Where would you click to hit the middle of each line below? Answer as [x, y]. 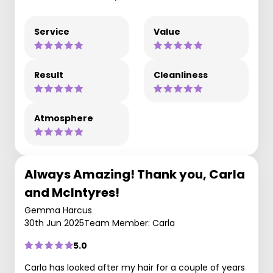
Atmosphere [64, 118]
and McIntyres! [72, 192]
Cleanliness [181, 75]
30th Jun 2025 [54, 223]
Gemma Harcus [58, 210]
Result [49, 75]
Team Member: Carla [129, 223]
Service [52, 31]
